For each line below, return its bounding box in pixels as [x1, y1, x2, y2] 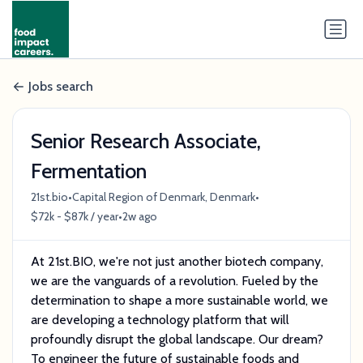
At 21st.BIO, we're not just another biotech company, [30, 253, 323, 269]
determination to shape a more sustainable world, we [30, 292, 328, 308]
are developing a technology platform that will [30, 311, 289, 327]
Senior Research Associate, [30, 128, 261, 153]
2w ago [122, 209, 157, 224]
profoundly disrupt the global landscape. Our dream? [30, 331, 323, 347]
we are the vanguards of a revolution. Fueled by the [30, 272, 318, 288]
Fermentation [30, 158, 147, 183]
